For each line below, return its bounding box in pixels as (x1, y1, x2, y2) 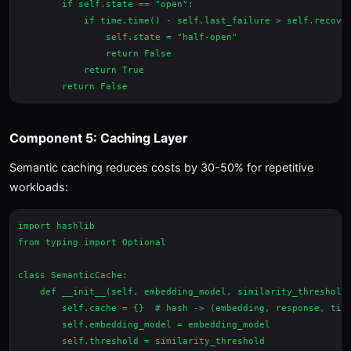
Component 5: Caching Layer (9, 130, 188, 146)
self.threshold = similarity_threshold (18, 336, 265, 346)
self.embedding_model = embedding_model (18, 320, 270, 330)
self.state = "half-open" (18, 32, 237, 42)
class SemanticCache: (18, 270, 128, 280)
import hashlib (18, 221, 95, 231)
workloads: (9, 180, 68, 194)
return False (18, 49, 172, 59)
